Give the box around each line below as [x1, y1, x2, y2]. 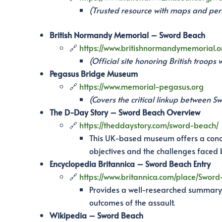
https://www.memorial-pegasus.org [79, 80, 204, 92]
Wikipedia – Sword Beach [49, 209, 143, 221]
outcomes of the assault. [89, 196, 175, 208]
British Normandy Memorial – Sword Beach [49, 29, 205, 40]
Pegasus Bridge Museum [49, 67, 138, 79]
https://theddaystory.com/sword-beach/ [79, 119, 219, 130]
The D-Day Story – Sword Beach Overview [49, 106, 200, 117]
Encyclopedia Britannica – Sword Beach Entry [49, 158, 211, 169]
